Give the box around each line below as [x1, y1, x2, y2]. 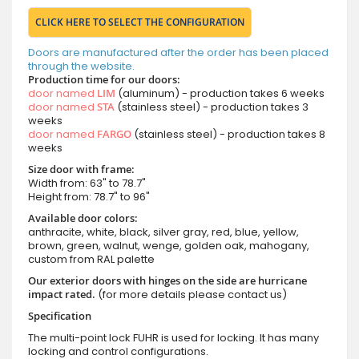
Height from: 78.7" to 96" [28, 188, 150, 204]
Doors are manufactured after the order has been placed [28, 44, 329, 60]
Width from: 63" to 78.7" [28, 175, 146, 191]
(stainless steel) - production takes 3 [115, 99, 309, 115]
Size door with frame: [28, 161, 135, 176]
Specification [28, 308, 91, 323]
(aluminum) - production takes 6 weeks [115, 85, 325, 101]
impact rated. [28, 286, 98, 301]
